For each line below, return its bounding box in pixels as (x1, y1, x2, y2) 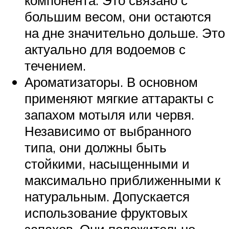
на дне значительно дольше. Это (25, 25, 225, 41)
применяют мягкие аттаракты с (25, 90, 214, 107)
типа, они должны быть (25, 139, 167, 156)
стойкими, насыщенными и (25, 155, 190, 172)
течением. (25, 57, 86, 74)
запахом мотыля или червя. (25, 106, 194, 123)
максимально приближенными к (25, 172, 220, 189)
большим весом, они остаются (25, 8, 211, 25)
